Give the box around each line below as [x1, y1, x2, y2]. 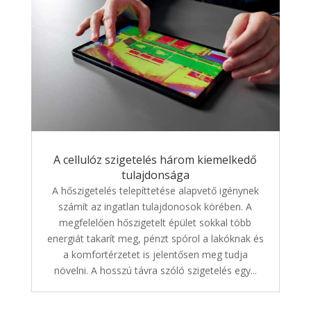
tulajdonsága [121, 167, 190, 183]
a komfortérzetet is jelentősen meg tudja [62, 247, 248, 261]
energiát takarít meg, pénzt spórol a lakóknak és [47, 231, 264, 245]
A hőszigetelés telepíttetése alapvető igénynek [51, 183, 259, 197]
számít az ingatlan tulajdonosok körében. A [58, 199, 253, 213]
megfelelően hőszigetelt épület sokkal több [59, 215, 252, 229]
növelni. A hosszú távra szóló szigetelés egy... [53, 263, 257, 277]
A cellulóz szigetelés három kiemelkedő [53, 151, 258, 167]
